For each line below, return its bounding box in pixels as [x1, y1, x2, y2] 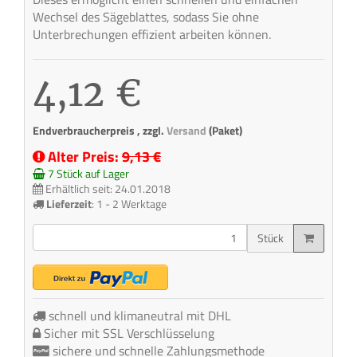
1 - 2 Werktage [96, 196, 167, 212]
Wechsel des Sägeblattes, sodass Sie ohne [33, 7, 259, 26]
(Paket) [209, 122, 242, 139]
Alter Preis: [45, 146, 122, 167]
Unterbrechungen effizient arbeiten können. [33, 25, 271, 44]
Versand [167, 122, 209, 139]
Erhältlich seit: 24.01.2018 [45, 181, 171, 197]
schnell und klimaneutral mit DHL [45, 306, 231, 325]
